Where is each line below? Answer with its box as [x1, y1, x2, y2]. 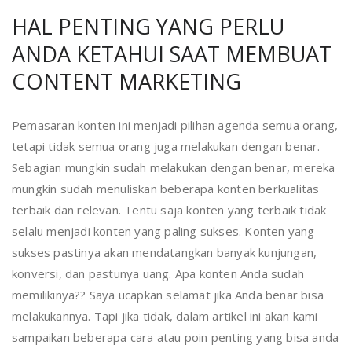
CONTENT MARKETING [12, 67, 241, 97]
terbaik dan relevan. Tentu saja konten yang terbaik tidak [12, 202, 327, 218]
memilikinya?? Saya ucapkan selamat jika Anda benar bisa [12, 287, 324, 303]
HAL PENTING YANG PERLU [12, 12, 284, 42]
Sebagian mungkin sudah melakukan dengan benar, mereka [12, 159, 335, 176]
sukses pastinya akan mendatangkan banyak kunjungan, [12, 244, 317, 261]
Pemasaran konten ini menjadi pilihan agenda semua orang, [12, 117, 339, 134]
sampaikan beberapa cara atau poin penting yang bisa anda [12, 329, 339, 346]
